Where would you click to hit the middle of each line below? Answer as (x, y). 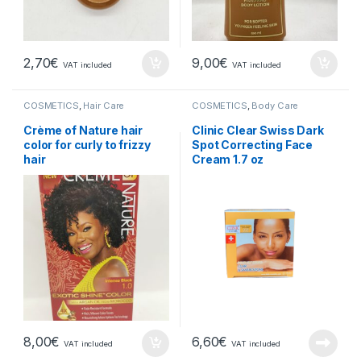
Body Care (275, 106)
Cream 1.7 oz (228, 159)
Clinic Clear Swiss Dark (258, 130)
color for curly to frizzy (87, 144)
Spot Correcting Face (253, 144)
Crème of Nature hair (83, 130)
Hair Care (104, 106)
